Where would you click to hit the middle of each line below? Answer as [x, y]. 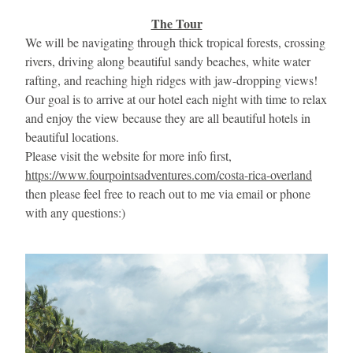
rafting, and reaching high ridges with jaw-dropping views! [171, 80]
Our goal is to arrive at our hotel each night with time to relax [176, 99]
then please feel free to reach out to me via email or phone [168, 193]
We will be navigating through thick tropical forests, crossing [175, 42]
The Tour [176, 23]
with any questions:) [75, 212]
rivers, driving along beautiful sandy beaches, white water [168, 61]
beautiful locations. [72, 137]
